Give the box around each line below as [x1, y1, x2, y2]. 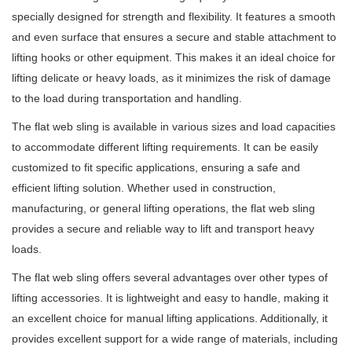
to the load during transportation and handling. [12, 92, 242, 105]
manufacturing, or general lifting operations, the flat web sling [12, 202, 315, 215]
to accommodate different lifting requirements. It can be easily [12, 141, 318, 154]
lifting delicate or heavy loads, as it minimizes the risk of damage [12, 71, 331, 85]
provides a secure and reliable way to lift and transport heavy [12, 222, 314, 236]
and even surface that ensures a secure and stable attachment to [12, 31, 336, 44]
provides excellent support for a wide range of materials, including [12, 332, 338, 346]
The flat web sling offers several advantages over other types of [12, 271, 328, 284]
